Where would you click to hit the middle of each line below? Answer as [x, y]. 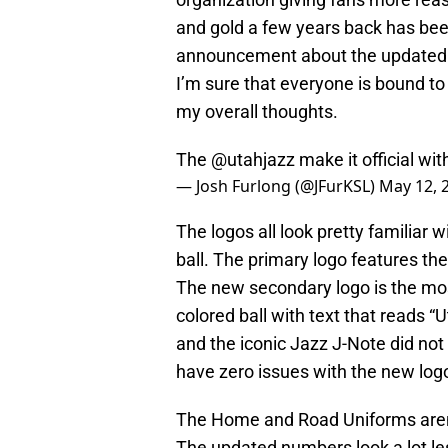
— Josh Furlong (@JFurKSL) [277, 186]
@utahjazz [253, 160]
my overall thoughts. [257, 112]
